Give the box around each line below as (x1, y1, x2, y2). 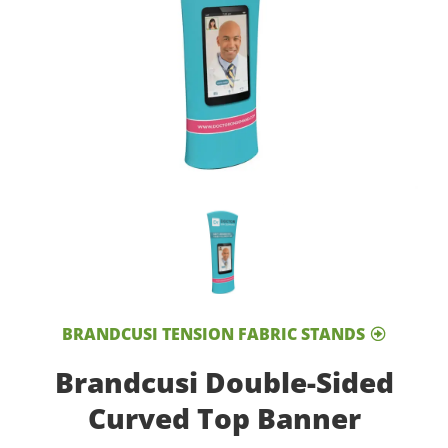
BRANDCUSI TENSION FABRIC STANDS (62, 323, 365, 346)
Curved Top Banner (87, 399, 361, 438)
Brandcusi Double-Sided (54, 363, 394, 402)
